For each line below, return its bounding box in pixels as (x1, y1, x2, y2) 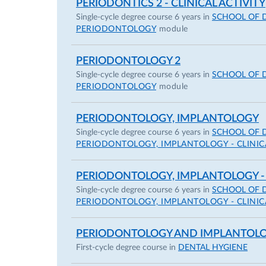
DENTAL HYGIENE (178, 243, 248, 252)
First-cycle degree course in (76, 243, 178, 252)
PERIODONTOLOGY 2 (76, 56, 180, 66)
